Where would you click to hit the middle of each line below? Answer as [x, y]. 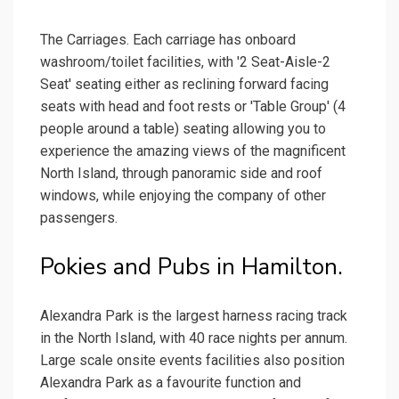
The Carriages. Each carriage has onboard [168, 40]
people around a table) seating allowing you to [183, 129]
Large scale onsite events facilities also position [192, 361]
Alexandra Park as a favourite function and [171, 383]
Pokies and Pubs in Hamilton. [191, 267]
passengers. [79, 218]
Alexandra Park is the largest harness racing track [194, 316]
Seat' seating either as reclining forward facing [184, 85]
